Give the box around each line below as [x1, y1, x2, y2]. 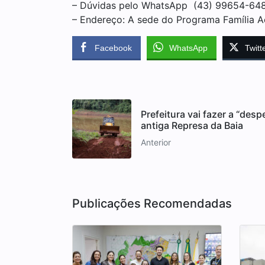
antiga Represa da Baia [141, 119, 243, 132]
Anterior [141, 137, 171, 148]
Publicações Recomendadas [72, 196, 232, 211]
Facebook [95, 43, 132, 53]
